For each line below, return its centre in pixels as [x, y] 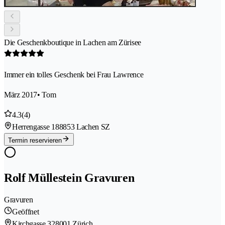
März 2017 [21, 95]
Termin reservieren [35, 141]
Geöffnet [26, 212]
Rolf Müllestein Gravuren [69, 178]
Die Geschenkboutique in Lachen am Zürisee [73, 43]
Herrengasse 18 [36, 127]
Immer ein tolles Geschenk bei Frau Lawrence [74, 75]
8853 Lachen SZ [85, 127]
